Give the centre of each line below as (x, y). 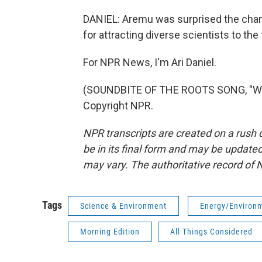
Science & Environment (123, 206)
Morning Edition (110, 232)
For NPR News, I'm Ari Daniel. (150, 62)
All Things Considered (211, 232)
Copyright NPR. (118, 106)
